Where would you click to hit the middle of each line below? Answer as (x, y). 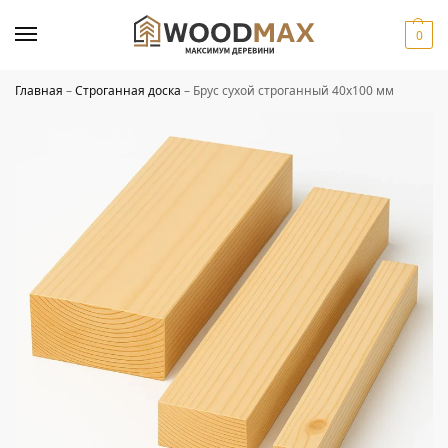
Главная (39, 90)
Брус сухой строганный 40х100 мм (293, 90)
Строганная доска (128, 90)
